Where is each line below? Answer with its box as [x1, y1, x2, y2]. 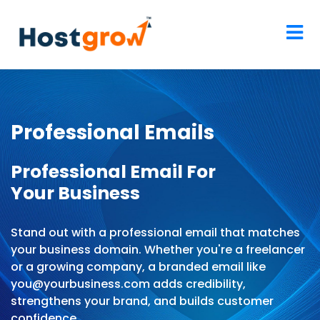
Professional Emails [11, 119, 214, 147]
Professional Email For [11, 159, 216, 185]
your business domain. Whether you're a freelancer [11, 241, 305, 259]
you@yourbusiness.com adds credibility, [11, 276, 246, 293]
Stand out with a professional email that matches [11, 224, 300, 241]
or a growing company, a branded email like [11, 259, 266, 276]
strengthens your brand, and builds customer [11, 293, 274, 310]
